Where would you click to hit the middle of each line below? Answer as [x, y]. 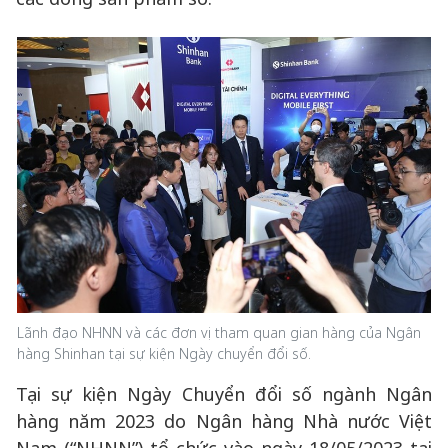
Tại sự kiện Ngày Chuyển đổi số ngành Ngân [224, 394]
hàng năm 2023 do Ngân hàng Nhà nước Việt [224, 421]
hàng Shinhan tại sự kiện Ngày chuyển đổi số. [164, 353]
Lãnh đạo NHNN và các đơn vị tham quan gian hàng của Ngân [219, 332]
